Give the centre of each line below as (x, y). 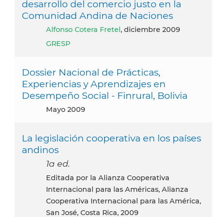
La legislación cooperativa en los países (111, 138)
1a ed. (58, 163)
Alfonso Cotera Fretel (86, 29)
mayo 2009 (69, 109)
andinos (40, 149)
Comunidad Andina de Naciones (97, 15)
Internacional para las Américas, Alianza (117, 189)
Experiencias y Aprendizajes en (94, 84)
